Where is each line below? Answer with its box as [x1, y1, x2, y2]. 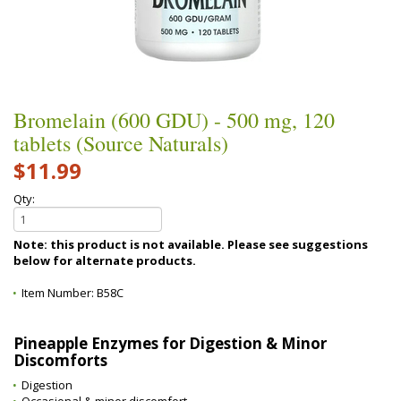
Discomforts [13, 350, 107, 371]
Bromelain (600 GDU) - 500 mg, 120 [13, 106, 335, 134]
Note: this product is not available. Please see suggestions [13, 236, 227, 252]
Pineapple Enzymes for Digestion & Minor [13, 333, 327, 354]
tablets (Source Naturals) [13, 129, 228, 158]
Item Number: [21, 285, 97, 301]
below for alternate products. [13, 252, 196, 269]
